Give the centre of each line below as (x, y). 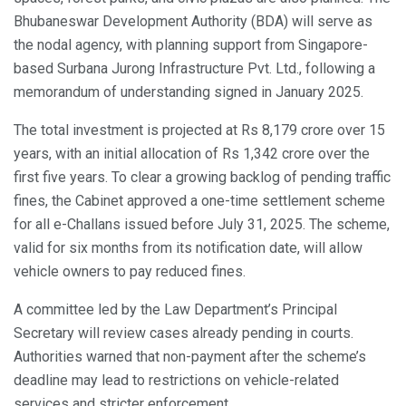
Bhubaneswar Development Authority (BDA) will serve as (193, 22)
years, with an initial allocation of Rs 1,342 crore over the (192, 154)
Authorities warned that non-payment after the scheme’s (190, 357)
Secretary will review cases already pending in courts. (184, 333)
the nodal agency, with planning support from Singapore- (191, 45)
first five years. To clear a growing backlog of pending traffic (202, 178)
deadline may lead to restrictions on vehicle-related (176, 381)
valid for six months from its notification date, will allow (188, 248)
